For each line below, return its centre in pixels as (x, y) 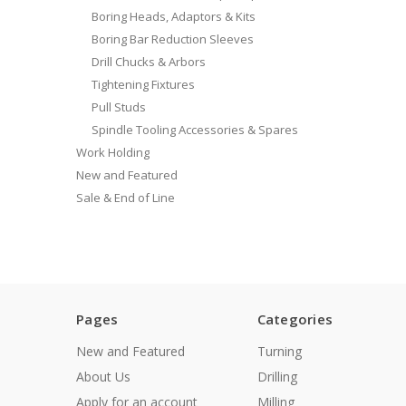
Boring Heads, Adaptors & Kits (173, 16)
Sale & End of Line (126, 197)
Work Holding (113, 152)
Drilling (277, 377)
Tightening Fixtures (143, 84)
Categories (295, 319)
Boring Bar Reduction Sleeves (172, 39)
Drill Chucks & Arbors (148, 61)
